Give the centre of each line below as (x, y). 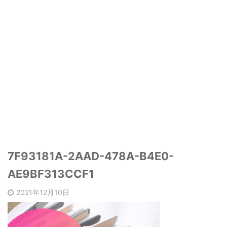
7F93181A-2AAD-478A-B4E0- (91, 156)
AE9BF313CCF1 (51, 174)
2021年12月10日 (43, 193)
